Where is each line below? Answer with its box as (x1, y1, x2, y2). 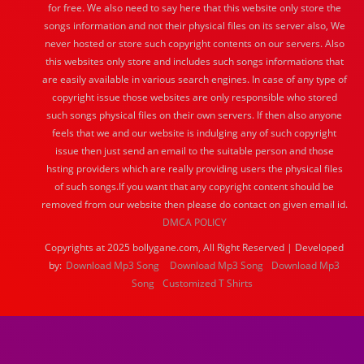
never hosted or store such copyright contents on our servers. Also (44, 37, 344, 50)
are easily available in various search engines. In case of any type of (41, 72, 347, 86)
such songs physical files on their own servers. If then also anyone (46, 108, 342, 122)
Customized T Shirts (162, 276, 253, 290)
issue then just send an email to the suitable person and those (54, 144, 334, 158)
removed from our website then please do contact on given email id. (41, 197, 348, 211)
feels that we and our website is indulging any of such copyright (52, 126, 336, 140)
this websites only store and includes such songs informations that (45, 54, 344, 68)
